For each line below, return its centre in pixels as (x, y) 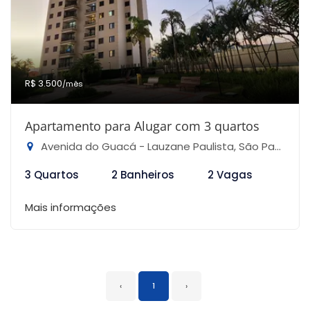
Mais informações (71, 207)
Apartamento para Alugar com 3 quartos (142, 126)
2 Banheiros (143, 175)
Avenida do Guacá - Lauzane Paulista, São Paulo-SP (156, 146)
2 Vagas (230, 175)
